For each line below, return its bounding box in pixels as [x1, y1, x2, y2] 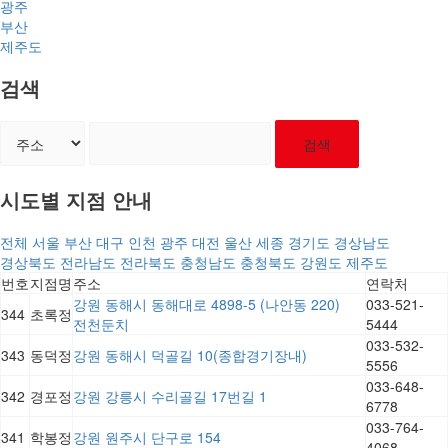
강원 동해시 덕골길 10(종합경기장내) [73, 344, 307, 365]
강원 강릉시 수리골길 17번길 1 [73, 385, 267, 406]
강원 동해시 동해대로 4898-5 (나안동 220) [73, 293, 340, 314]
